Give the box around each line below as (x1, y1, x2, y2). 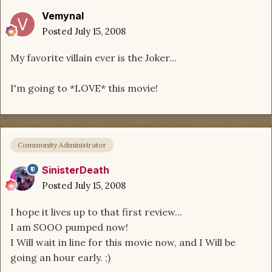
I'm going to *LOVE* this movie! (10, 82, 158, 95)
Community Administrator (18, 140, 106, 149)
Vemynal (42, 10, 84, 22)
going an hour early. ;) (10, 251, 110, 263)
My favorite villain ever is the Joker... (10, 52, 177, 64)
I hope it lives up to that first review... (10, 205, 182, 218)
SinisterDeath (42, 163, 109, 176)
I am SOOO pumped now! (10, 220, 128, 233)
